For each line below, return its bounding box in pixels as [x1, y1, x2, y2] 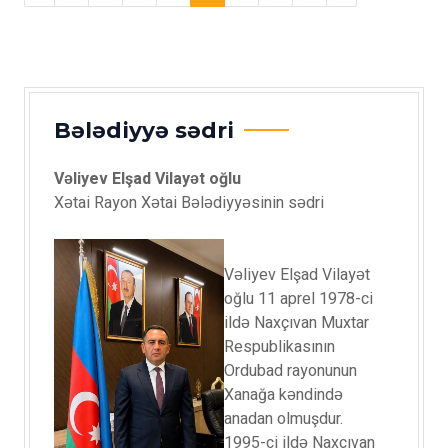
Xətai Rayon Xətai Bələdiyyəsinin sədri [54, 191, 324, 215]
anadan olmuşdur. [224, 407, 343, 431]
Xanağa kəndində [224, 383, 343, 407]
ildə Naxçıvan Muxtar [224, 311, 369, 335]
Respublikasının [224, 335, 335, 359]
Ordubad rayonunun [224, 359, 357, 383]
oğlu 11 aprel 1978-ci [224, 287, 373, 311]
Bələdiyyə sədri [54, 117, 234, 143]
